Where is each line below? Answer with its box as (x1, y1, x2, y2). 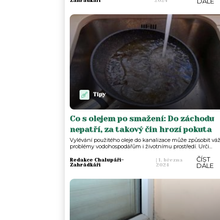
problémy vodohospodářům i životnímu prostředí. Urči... (70, 142, 212, 150)
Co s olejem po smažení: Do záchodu (70, 113, 214, 123)
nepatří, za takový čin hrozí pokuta (70, 124, 212, 134)
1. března (157, 157, 183, 163)
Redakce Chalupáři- (70, 157, 124, 163)
